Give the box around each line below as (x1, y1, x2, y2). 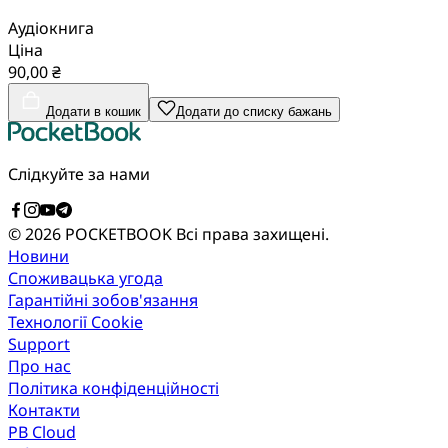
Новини (8, 244, 69, 267)
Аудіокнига (8, 16, 94, 39)
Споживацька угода (8, 266, 163, 289)
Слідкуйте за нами (8, 162, 150, 185)
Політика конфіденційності (8, 376, 219, 399)
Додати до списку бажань (176, 103, 332, 119)
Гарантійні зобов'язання (8, 288, 198, 311)
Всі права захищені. (176, 222, 329, 245)
